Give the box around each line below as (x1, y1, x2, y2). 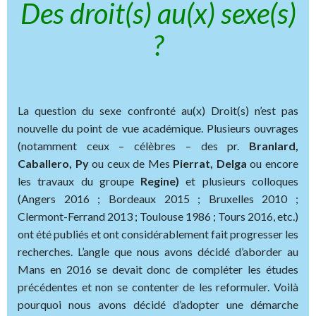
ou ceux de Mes (88, 156, 174, 170)
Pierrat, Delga (173, 156, 247, 170)
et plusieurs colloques (179, 174, 299, 188)
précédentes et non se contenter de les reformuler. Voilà (18, 279, 298, 293)
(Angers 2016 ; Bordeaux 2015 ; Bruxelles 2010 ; (18, 191, 298, 205)
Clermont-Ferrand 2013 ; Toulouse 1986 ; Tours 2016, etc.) (18, 209, 298, 223)
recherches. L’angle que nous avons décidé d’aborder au (18, 244, 298, 258)
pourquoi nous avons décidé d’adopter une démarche (18, 297, 298, 311)
